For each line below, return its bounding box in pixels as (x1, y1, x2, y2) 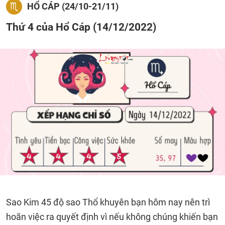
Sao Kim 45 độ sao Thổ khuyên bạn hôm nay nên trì (6, 197, 210, 207)
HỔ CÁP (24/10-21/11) (27, 1, 119, 12)
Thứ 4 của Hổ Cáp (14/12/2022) (6, 21, 156, 33)
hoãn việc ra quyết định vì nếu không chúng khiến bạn (6, 211, 218, 222)
